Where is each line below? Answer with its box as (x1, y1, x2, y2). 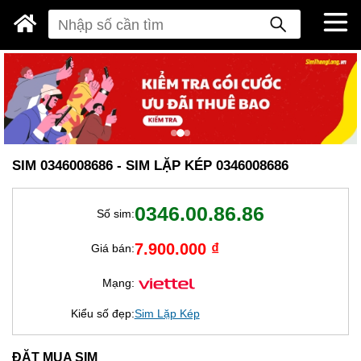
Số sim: (96, 206, 135, 220)
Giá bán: (90, 242, 135, 255)
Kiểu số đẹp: (70, 306, 135, 320)
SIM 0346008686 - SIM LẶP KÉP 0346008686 (12, 157, 288, 174)
